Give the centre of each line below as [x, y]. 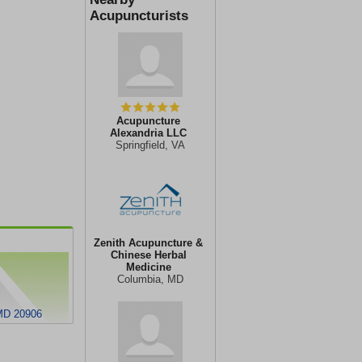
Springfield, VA [150, 145]
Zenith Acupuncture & [148, 243]
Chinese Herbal [148, 255]
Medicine [148, 267]
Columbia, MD [150, 279]
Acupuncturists [139, 16]
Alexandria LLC [148, 133]
